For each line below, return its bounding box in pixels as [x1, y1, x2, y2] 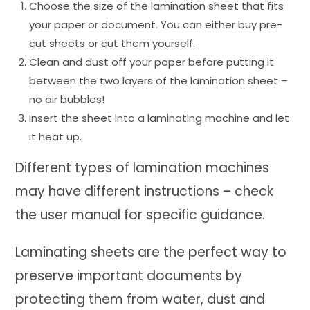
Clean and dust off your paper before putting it [29, 54, 275, 69]
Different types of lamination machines [15, 158, 270, 177]
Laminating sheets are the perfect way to [15, 242, 287, 262]
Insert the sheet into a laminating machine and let [29, 110, 290, 125]
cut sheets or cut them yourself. [29, 35, 196, 51]
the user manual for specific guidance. [15, 205, 266, 224]
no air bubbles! [29, 91, 105, 107]
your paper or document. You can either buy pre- [29, 17, 283, 32]
